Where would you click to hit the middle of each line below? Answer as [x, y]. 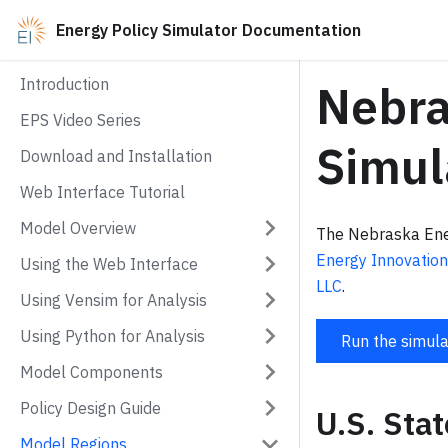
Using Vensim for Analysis [113, 300]
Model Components [91, 372]
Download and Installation [116, 156]
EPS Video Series [80, 120]
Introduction [64, 84]
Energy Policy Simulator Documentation [208, 30]
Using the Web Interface [109, 264]
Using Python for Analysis [112, 336]
